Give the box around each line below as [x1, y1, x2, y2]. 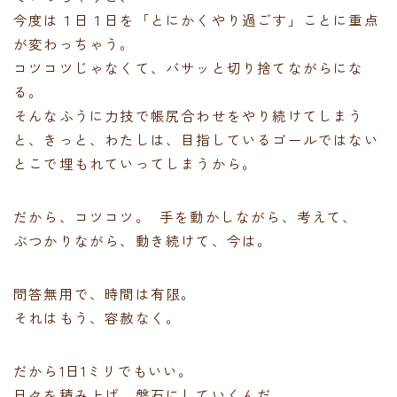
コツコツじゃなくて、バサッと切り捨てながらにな [13, 57, 364, 77]
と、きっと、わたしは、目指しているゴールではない [13, 128, 379, 149]
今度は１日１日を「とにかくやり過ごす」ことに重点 [13, 9, 379, 29]
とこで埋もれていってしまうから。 [13, 152, 258, 173]
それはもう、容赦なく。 [13, 307, 182, 327]
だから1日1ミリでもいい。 [13, 360, 194, 380]
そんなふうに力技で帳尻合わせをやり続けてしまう [13, 105, 364, 125]
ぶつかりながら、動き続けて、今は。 [13, 230, 273, 250]
